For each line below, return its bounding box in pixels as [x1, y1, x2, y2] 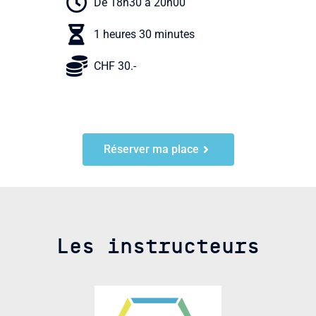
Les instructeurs [56, 235, 260, 258]
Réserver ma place [103, 142, 199, 156]
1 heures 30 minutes [93, 28, 195, 41]
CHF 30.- [93, 59, 136, 73]
